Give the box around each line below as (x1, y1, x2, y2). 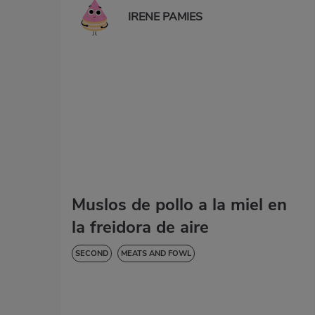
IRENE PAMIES (128, 9, 202, 25)
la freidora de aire (72, 216, 209, 239)
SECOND (75, 248, 108, 259)
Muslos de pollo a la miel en (72, 193, 287, 217)
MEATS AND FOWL (121, 248, 191, 259)
